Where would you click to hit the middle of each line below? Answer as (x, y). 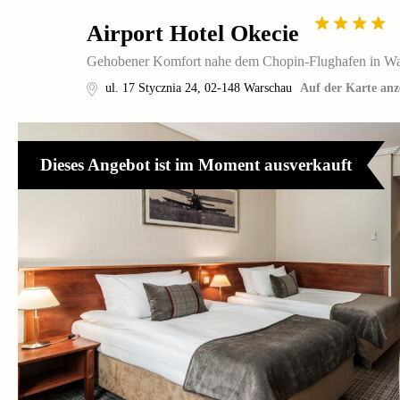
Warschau (268, 88)
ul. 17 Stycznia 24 (151, 88)
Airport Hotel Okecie (193, 33)
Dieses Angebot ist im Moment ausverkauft (196, 164)
